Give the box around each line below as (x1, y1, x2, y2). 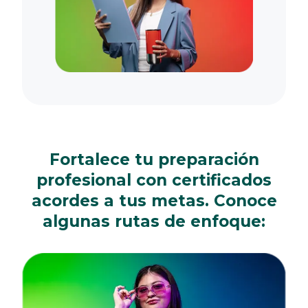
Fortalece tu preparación (49, 149, 259, 169)
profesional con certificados (36, 170, 272, 190)
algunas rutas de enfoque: (43, 211, 265, 231)
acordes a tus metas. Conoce (31, 190, 277, 210)
